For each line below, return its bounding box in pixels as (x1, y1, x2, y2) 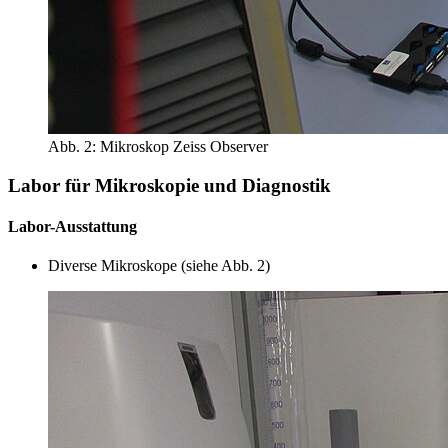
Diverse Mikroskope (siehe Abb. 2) (48, 257, 270, 275)
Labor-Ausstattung (8, 217, 137, 235)
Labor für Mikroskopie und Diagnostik (8, 174, 331, 196)
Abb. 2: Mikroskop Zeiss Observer (48, 137, 268, 155)
